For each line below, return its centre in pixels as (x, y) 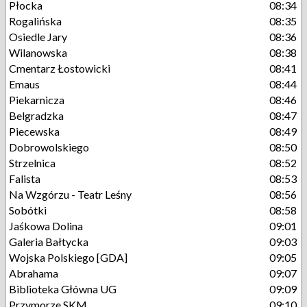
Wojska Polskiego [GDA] (68, 257)
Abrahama (34, 273)
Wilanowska (38, 52)
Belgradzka (36, 115)
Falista (25, 179)
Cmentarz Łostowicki (60, 68)
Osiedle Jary (38, 37)
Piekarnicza (37, 100)
